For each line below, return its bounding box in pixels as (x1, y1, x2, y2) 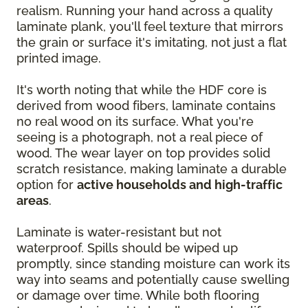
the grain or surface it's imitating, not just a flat (16, 35, 287, 49)
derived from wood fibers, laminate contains (16, 98, 276, 113)
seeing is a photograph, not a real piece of (16, 130, 263, 144)
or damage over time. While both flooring (16, 288, 259, 302)
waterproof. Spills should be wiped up (16, 241, 238, 255)
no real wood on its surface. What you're (16, 114, 254, 129)
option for (16, 177, 77, 192)
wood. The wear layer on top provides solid (16, 146, 270, 160)
